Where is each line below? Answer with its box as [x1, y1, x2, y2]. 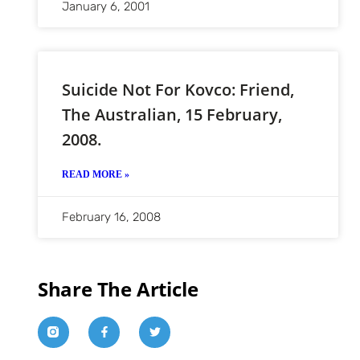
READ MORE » [61, 168, 129, 180]
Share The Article [37, 275, 198, 302]
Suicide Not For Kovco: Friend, [61, 78, 294, 100]
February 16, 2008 [61, 209, 161, 224]
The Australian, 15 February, [61, 103, 282, 125]
